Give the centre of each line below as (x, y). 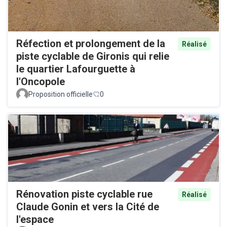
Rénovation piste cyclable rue (84, 194)
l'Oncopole (41, 81)
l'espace (35, 220)
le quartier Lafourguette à (76, 69)
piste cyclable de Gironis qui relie (93, 56)
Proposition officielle (61, 94)
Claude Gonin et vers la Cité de (88, 207)
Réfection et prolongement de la (91, 43)
